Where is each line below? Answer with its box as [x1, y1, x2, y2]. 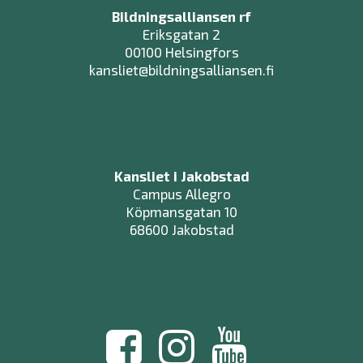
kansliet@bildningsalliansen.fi [89, 61, 274, 78]
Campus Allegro [132, 186, 231, 203]
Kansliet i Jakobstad [113, 168, 250, 185]
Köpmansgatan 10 [126, 203, 237, 220]
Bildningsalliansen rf [112, 7, 251, 24]
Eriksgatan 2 [143, 25, 220, 42]
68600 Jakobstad [129, 221, 234, 238]
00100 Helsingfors [124, 43, 239, 60]
